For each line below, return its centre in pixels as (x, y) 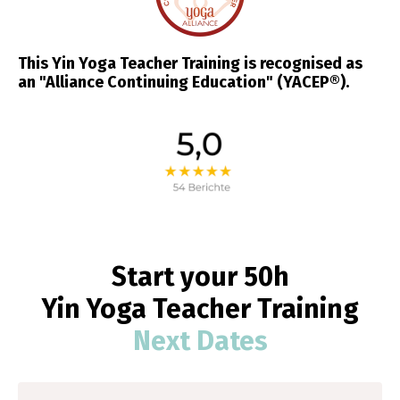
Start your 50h (200, 276)
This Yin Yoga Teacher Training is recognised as (190, 63)
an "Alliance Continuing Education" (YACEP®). (183, 82)
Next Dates (200, 341)
